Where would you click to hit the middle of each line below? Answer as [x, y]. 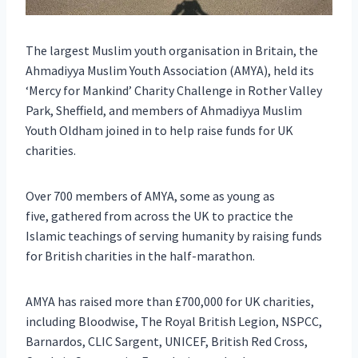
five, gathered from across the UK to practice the [159, 215]
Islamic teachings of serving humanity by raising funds [174, 235]
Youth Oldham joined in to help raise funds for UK [159, 130]
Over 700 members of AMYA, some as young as [150, 195]
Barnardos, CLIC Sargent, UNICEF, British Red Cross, [167, 341]
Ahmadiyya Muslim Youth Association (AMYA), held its [170, 70]
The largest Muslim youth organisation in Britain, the [172, 50]
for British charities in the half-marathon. [140, 255]
